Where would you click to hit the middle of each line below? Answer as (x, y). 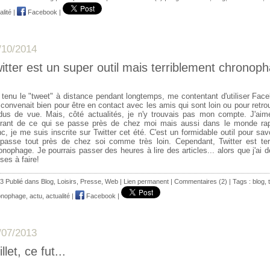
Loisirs (67, 181)
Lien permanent (146, 181)
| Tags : (240, 181)
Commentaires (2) (201, 181)
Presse (91, 181)
